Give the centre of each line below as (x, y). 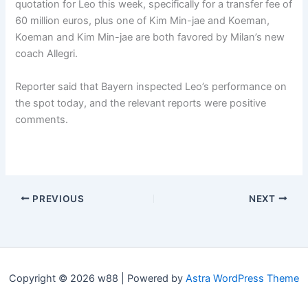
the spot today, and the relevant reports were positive (141, 103)
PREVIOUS (57, 198)
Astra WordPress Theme (242, 278)
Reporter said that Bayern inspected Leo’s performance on (151, 86)
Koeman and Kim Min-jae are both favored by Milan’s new (150, 37)
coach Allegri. (47, 54)
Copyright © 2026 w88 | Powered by (97, 278)
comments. (42, 119)
